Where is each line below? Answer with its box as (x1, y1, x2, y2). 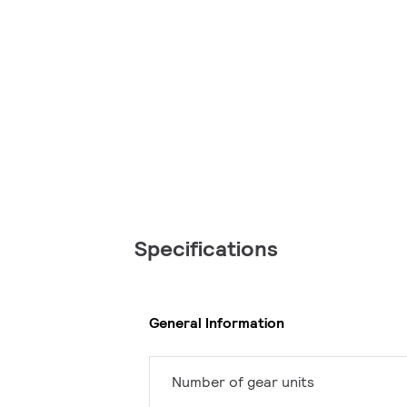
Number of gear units (172, 372, 314, 392)
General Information (149, 313, 284, 333)
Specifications (134, 234, 278, 263)
